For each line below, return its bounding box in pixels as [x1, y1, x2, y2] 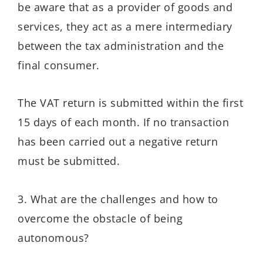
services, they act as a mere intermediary [18, 19, 232, 33]
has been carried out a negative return [18, 134, 218, 149]
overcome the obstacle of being [18, 211, 183, 225]
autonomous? [18, 230, 89, 245]
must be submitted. [18, 154, 120, 168]
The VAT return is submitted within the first [18, 96, 243, 110]
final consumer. [18, 58, 100, 72]
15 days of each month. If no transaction [18, 115, 229, 130]
